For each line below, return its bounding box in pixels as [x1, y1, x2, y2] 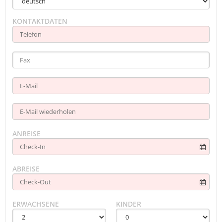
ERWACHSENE [12, 199, 59, 209]
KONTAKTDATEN [12, 16, 67, 26]
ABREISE [12, 164, 40, 173]
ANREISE [12, 128, 41, 138]
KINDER [116, 199, 141, 209]
